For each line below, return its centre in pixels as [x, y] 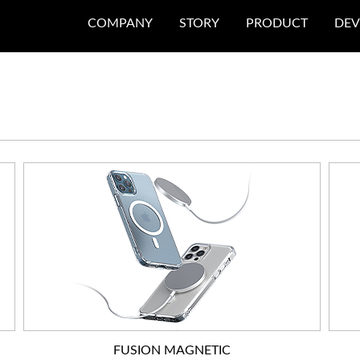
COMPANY [120, 23]
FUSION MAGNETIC [172, 350]
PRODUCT [277, 23]
